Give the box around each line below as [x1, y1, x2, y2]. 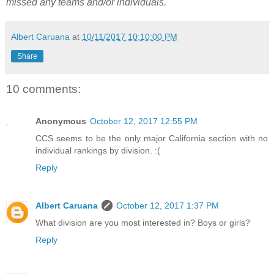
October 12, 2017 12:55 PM [90, 116, 198, 126]
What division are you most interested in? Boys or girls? [35, 217, 250, 228]
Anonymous [35, 116, 86, 126]
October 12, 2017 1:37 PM [116, 200, 219, 210]
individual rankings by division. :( [35, 145, 160, 155]
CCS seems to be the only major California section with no [35, 133, 268, 143]
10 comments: [6, 83, 81, 96]
